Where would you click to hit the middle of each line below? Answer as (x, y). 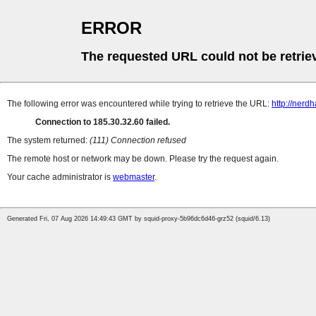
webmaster (134, 177)
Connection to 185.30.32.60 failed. (103, 122)
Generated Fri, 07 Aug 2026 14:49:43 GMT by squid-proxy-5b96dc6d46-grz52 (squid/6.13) (139, 219)
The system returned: (48, 141)
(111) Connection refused (138, 141)
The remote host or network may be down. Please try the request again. (143, 159)
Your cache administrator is (60, 177)
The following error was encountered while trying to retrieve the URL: (139, 104)
